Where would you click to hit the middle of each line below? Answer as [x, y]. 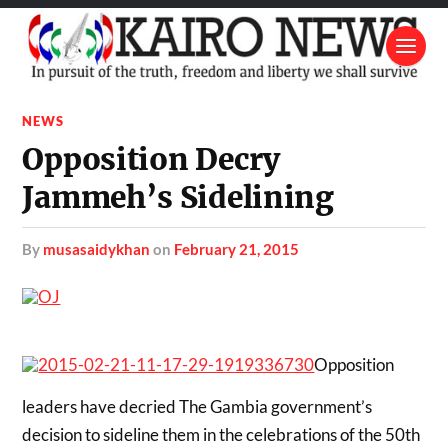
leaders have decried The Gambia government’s [197, 407]
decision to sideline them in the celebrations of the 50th [221, 435]
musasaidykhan [97, 248]
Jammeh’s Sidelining [178, 197]
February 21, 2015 [237, 248]
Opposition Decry [151, 159]
